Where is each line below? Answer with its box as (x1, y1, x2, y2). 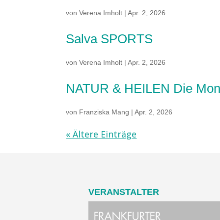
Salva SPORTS (66, 31, 153, 46)
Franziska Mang (79, 108, 130, 116)
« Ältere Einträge (66, 128, 137, 140)
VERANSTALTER (88, 187, 159, 197)
